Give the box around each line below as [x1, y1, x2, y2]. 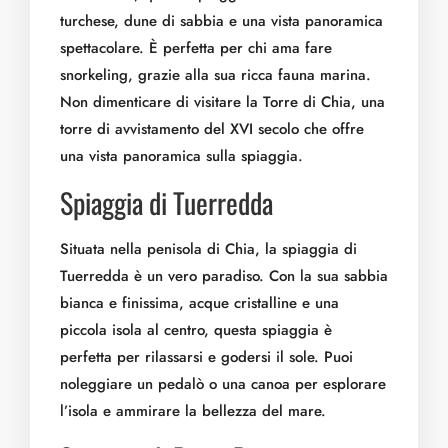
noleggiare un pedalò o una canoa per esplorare [60, 373, 386, 395]
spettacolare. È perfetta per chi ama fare [60, 37, 332, 59]
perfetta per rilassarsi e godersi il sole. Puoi [60, 346, 353, 368]
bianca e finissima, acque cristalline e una [60, 292, 339, 314]
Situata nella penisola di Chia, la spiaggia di [60, 238, 357, 260]
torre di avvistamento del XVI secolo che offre [60, 118, 364, 140]
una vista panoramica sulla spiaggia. [60, 145, 303, 167]
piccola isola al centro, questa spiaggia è [60, 319, 332, 341]
